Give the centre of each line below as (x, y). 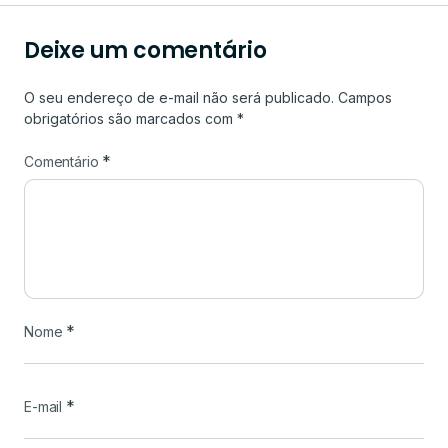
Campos (365, 97)
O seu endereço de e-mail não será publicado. (179, 97)
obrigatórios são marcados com (130, 118)
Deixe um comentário (145, 50)
